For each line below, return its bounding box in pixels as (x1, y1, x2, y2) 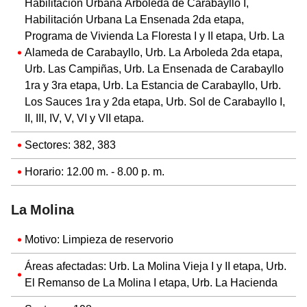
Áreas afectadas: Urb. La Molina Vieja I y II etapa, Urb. (25, 259, 286, 273)
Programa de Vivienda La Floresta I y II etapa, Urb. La (25, 29, 284, 42)
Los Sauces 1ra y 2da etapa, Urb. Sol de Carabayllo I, (25, 95, 285, 108)
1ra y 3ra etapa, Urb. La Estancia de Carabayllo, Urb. (25, 78, 281, 92)
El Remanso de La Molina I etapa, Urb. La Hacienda (25, 275, 278, 289)
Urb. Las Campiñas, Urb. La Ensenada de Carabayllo (25, 62, 284, 75)
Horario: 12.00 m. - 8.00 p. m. (25, 164, 164, 178)
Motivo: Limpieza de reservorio (25, 232, 173, 246)
